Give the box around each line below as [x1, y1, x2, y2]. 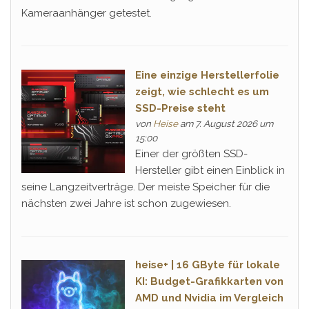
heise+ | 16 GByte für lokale [134, 259, 280, 272]
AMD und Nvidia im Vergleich [134, 292, 283, 305]
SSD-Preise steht [134, 101, 226, 114]
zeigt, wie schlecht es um [134, 85, 269, 98]
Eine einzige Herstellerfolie [134, 68, 279, 81]
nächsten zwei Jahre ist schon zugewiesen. [21, 197, 231, 210]
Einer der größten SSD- [134, 147, 248, 160]
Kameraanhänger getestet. [21, 7, 152, 20]
